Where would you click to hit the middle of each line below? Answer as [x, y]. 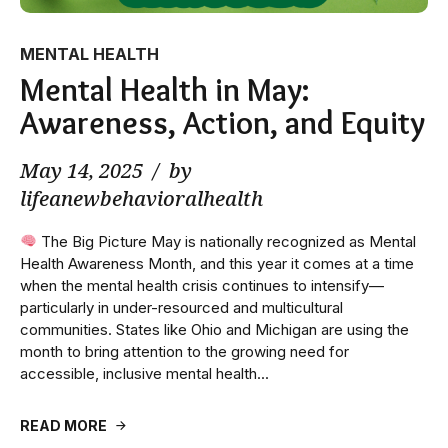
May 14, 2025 [81, 170]
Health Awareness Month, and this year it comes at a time [217, 263]
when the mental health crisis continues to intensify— [202, 285]
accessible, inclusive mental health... [144, 373]
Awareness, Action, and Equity [222, 122]
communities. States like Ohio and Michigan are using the [214, 329]
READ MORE [63, 425]
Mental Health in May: [165, 89]
